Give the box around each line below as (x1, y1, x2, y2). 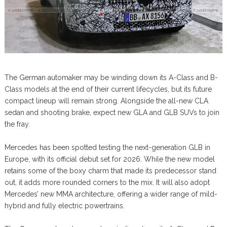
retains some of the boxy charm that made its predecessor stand (4, 167, 216, 175)
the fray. (4, 120, 30, 129)
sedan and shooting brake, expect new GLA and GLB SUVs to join (4, 108, 219, 117)
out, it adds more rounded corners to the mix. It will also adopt (4, 178, 210, 187)
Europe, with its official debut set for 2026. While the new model (4, 155, 215, 164)
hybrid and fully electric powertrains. (4, 202, 125, 210)
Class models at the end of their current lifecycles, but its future (4, 85, 212, 94)
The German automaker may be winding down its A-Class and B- (4, 73, 218, 82)
